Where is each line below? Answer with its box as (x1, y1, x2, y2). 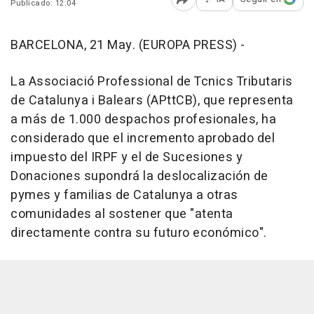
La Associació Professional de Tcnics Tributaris (11, 71, 293, 91)
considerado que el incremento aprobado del (11, 128, 275, 148)
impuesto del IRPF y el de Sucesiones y (11, 147, 243, 167)
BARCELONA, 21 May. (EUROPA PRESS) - (11, 35, 245, 55)
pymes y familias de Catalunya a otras (11, 185, 238, 205)
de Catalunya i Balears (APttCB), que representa (11, 90, 294, 110)
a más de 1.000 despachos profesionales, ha (11, 109, 276, 129)
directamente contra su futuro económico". (11, 223, 267, 243)
